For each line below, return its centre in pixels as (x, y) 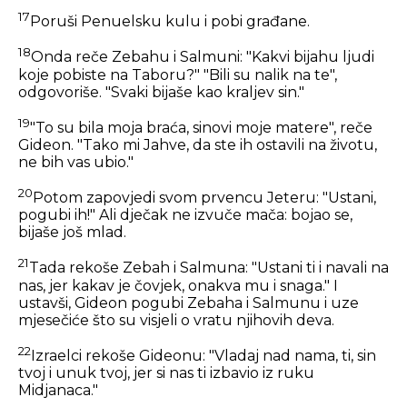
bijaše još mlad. (72, 233)
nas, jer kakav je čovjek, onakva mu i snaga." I (178, 285)
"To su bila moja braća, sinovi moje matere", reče (201, 128)
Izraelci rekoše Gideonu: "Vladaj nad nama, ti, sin (203, 356)
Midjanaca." (58, 391)
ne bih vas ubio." (76, 163)
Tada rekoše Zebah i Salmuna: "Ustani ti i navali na (209, 268)
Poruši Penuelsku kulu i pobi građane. (170, 22)
